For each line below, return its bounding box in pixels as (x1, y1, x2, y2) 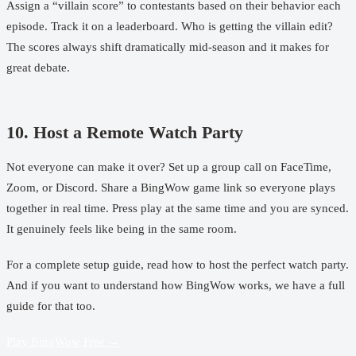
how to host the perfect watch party (172, 257, 346, 271)
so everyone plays (242, 181, 335, 195)
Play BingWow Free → (6, 335, 120, 348)
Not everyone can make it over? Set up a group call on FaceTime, (6, 161, 331, 174)
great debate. (6, 60, 70, 74)
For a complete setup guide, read (6, 257, 172, 271)
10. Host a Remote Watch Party (6, 122, 243, 142)
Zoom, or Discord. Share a (6, 181, 141, 195)
